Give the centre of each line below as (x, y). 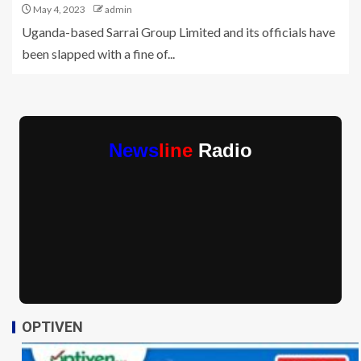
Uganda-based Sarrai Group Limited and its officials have (178, 32)
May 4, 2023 (58, 10)
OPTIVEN (52, 327)
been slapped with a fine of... (98, 54)
